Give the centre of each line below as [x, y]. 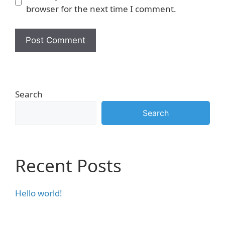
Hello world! [39, 193]
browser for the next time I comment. [101, 9]
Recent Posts [68, 165]
